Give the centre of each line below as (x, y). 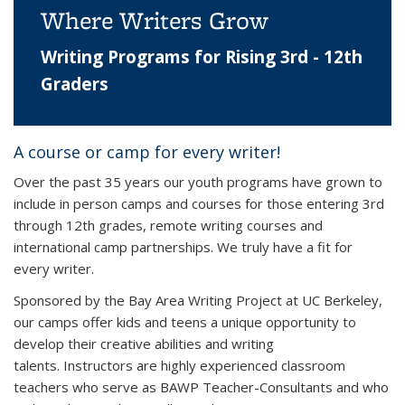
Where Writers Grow (155, 20)
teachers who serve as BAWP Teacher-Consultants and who (201, 387)
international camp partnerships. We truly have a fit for (183, 247)
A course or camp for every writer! (147, 152)
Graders (75, 84)
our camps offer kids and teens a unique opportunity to (185, 322)
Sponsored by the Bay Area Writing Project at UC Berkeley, (198, 300)
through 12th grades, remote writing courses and (168, 225)
